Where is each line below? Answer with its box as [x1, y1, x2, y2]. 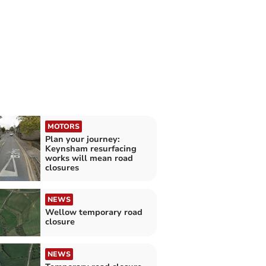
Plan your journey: [45, 133, 120, 145]
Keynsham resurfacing [45, 142, 137, 154]
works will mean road [45, 152, 133, 164]
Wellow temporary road [45, 207, 142, 218]
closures [45, 161, 79, 173]
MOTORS [47, 121, 80, 131]
